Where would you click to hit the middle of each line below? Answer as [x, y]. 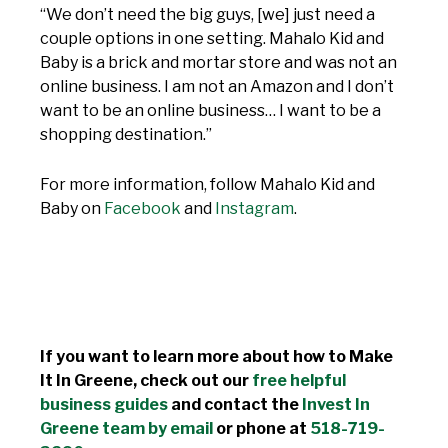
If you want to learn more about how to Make [216, 357]
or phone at [261, 429]
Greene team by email [126, 429]
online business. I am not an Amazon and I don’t [217, 86]
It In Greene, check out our [146, 381]
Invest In [336, 405]
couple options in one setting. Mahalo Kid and [212, 38]
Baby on [72, 208]
